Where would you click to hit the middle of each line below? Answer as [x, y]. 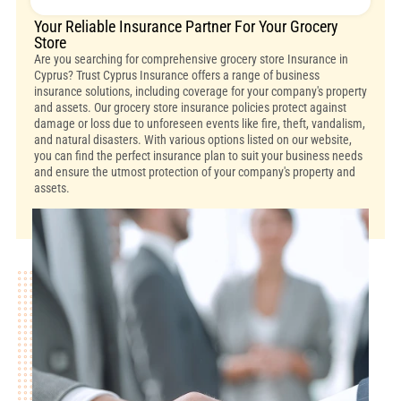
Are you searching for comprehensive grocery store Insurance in [191, 59]
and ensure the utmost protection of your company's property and [194, 171]
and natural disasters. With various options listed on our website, [192, 139]
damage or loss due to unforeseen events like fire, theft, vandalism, [199, 123]
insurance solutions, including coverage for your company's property [200, 91]
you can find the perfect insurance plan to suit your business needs [198, 155]
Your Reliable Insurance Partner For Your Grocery [186, 26]
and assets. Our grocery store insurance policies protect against [190, 107]
